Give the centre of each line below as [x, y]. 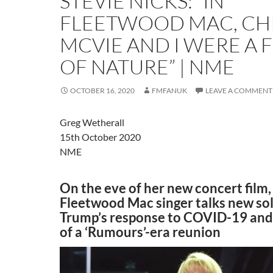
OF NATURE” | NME [147, 67]
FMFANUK [169, 90]
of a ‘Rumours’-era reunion [140, 232]
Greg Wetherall [92, 122]
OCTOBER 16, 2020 [102, 90]
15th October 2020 [100, 137]
